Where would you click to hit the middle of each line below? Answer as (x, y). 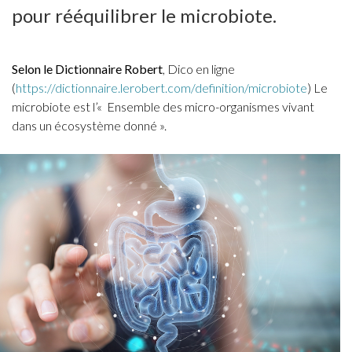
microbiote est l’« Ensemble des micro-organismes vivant (163, 106)
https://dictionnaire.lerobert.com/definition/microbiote (161, 88)
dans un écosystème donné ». (89, 125)
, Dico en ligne (199, 69)
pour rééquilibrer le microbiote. (144, 15)
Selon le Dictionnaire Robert (87, 69)
